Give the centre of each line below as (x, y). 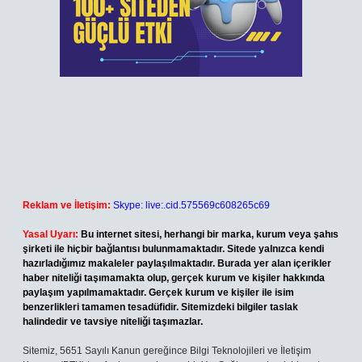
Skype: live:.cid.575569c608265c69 (192, 205)
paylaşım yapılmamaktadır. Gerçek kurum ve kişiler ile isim (158, 293)
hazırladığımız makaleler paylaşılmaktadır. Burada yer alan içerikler (177, 263)
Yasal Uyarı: (51, 234)
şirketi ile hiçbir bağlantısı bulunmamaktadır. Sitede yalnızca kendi (173, 249)
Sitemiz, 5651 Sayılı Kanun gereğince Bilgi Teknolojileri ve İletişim (167, 351)
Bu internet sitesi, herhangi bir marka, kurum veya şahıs (210, 234)
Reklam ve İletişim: (67, 205)
